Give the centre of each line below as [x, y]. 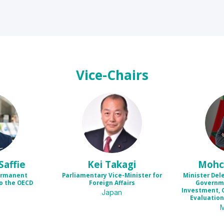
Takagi [121, 164]
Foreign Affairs [112, 183]
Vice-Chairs [112, 75]
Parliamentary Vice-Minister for [112, 175]
